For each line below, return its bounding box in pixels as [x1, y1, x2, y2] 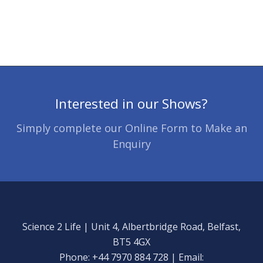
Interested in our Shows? [55, 94, 208, 113]
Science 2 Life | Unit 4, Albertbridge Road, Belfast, [22, 220, 241, 233]
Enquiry [112, 137, 151, 151]
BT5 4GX [112, 235, 150, 248]
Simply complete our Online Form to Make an [16, 121, 247, 136]
